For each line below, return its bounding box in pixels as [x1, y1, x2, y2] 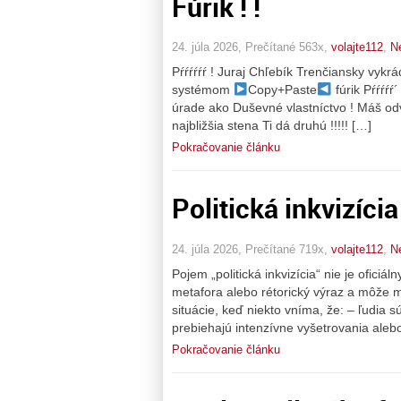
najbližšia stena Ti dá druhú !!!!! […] [172, 118, 371, 133]
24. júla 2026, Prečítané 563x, [172, 40, 331, 55]
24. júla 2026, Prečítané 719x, [172, 242, 331, 256]
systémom [172, 82, 234, 98]
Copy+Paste [248, 82, 318, 98]
